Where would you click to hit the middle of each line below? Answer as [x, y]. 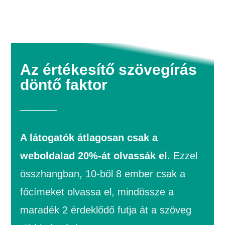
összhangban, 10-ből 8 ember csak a [103, 174]
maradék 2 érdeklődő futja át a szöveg [106, 210]
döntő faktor [64, 85]
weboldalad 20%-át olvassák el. [95, 156]
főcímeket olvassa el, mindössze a [97, 192]
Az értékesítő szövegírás [109, 70]
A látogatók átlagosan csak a [89, 138]
